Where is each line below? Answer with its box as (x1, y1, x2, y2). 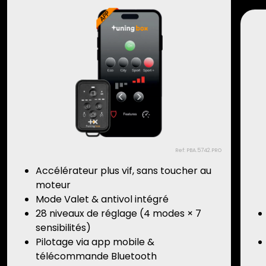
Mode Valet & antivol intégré (36, 192, 169, 207)
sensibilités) (36, 221, 91, 235)
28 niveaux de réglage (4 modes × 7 (36, 207, 201, 221)
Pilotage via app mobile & (36, 235, 154, 249)
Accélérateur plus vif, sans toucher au (36, 164, 211, 178)
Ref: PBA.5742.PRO (175, 147, 222, 154)
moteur (36, 178, 71, 192)
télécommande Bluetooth (36, 249, 157, 264)
